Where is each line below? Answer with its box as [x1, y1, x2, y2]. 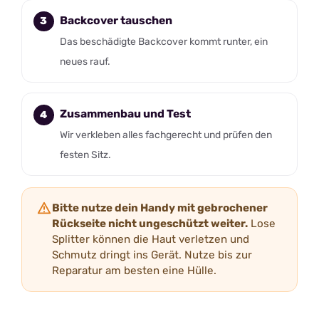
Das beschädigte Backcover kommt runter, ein [59, 35, 268, 47]
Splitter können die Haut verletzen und [52, 233, 249, 246]
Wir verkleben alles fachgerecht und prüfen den [59, 128, 272, 140]
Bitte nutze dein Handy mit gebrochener [52, 202, 268, 215]
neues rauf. [59, 55, 110, 67]
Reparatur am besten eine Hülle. [52, 264, 216, 278]
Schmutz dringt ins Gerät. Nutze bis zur [52, 249, 252, 262]
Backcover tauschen [59, 13, 172, 27]
